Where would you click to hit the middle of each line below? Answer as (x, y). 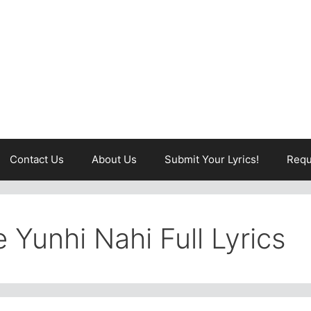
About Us (114, 159)
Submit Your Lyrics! (212, 159)
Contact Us (37, 159)
